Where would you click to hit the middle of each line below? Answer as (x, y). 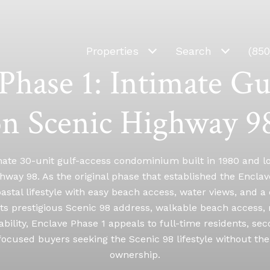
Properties (112, 51)
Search (193, 51)
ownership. (135, 254)
